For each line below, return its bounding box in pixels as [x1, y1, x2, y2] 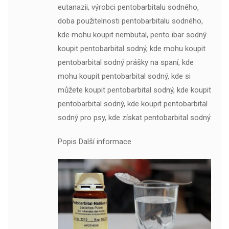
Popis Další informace [57, 137, 131, 146]
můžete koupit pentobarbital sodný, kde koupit [57, 85, 211, 95]
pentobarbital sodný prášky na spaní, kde [57, 58, 194, 67]
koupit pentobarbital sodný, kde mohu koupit [57, 44, 205, 53]
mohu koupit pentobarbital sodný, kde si [57, 72, 191, 81]
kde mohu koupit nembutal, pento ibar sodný [57, 30, 207, 39]
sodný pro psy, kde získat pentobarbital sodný [57, 113, 211, 122]
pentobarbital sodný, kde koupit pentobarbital [57, 99, 208, 108]
